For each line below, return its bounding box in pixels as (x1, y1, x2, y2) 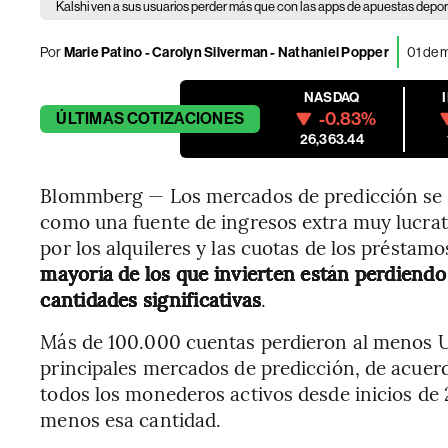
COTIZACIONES (127, 109, 245, 128)
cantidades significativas (40, 286, 262, 312)
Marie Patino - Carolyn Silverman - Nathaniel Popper (61, 43, 389, 61)
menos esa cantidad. (40, 406, 222, 432)
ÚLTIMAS (56, 109, 124, 128)
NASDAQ (304, 89, 360, 106)
